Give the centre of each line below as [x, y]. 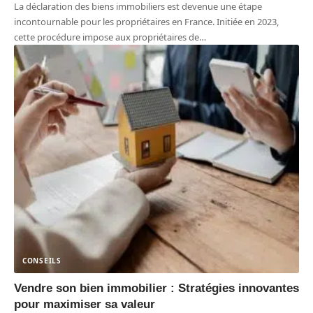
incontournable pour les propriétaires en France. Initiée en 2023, [146, 22]
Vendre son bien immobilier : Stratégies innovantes [156, 288]
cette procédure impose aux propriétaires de [107, 37]
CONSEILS [42, 260]
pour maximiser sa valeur [86, 304]
